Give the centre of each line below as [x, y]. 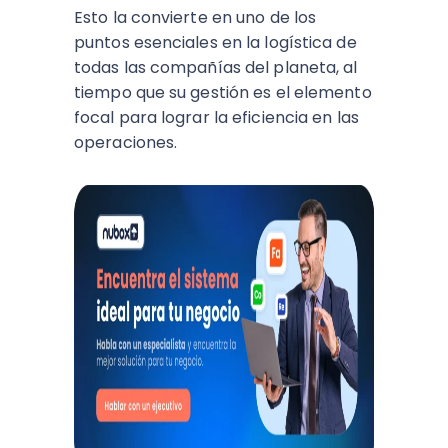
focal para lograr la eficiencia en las [216, 117]
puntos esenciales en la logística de [215, 42]
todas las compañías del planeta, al [216, 67]
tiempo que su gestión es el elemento [223, 92]
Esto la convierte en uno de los [195, 17]
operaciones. [126, 142]
